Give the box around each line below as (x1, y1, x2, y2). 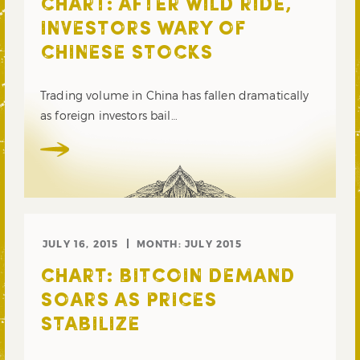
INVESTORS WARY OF (40, 19, 245, 39)
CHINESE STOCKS (40, 43, 213, 63)
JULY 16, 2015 (43, 237, 119, 249)
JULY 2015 (185, 237, 242, 249)
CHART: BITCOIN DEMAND (40, 267, 295, 287)
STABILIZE (40, 315, 140, 335)
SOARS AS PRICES (40, 291, 217, 311)
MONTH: (136, 237, 186, 249)
